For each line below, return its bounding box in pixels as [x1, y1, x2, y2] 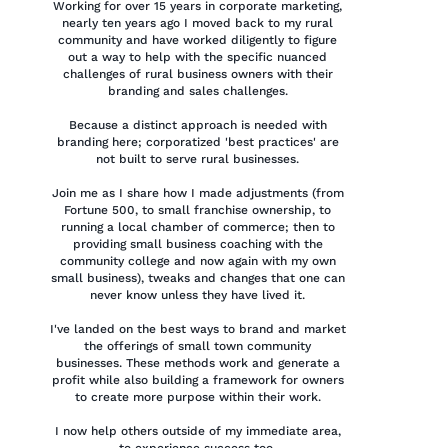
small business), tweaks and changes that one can [50, 271, 345, 286]
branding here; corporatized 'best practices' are [56, 135, 339, 150]
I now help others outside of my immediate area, [54, 424, 341, 439]
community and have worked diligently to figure [58, 33, 338, 48]
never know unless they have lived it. [90, 288, 306, 303]
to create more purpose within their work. [74, 390, 321, 405]
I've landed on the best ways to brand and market [49, 322, 346, 337]
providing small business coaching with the [72, 237, 323, 252]
